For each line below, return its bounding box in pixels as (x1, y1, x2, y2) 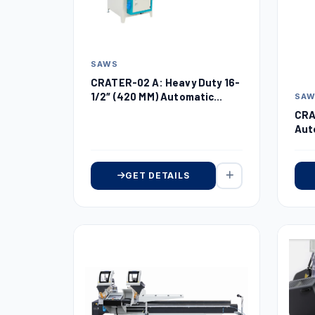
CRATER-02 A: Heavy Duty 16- (91, 75, 240, 89)
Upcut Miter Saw (91, 103, 177, 117)
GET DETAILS (125, 169, 190, 181)
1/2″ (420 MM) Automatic (91, 89, 214, 103)
